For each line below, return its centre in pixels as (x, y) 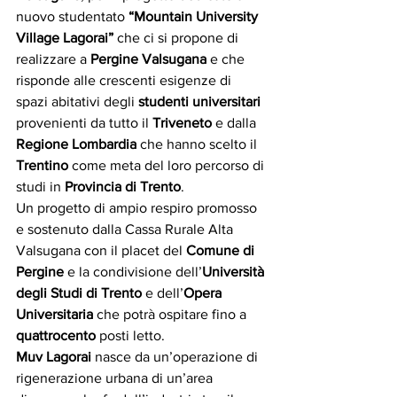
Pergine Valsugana (148, 59)
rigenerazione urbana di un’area (116, 378)
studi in (40, 187)
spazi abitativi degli (77, 102)
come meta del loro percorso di (168, 166)
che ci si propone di (178, 38)
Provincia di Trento (123, 187)
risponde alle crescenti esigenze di (125, 81)
